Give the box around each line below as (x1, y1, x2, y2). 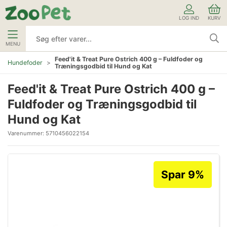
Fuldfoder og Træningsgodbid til (8, 97, 197, 111)
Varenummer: (8, 130, 46, 137)
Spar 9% (161, 168, 204, 181)
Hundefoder (8, 59, 43, 66)
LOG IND (179, 15, 199, 21)
